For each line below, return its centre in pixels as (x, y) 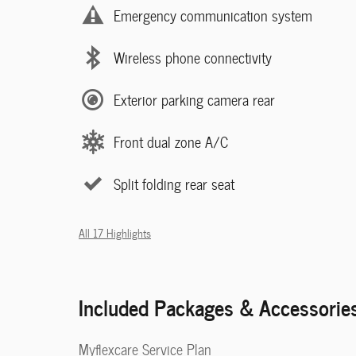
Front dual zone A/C (171, 141)
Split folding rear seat (174, 184)
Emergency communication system (213, 15)
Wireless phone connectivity (193, 57)
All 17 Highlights (115, 233)
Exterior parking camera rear (194, 99)
